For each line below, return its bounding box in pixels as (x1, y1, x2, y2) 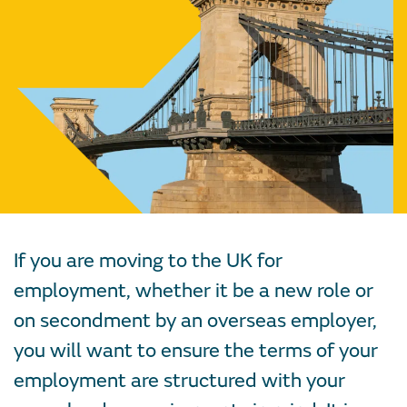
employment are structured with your (14, 368, 345, 393)
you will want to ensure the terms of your (14, 338, 378, 363)
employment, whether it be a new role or (14, 278, 373, 303)
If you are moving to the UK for (14, 248, 283, 273)
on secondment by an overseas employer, (14, 308, 377, 333)
